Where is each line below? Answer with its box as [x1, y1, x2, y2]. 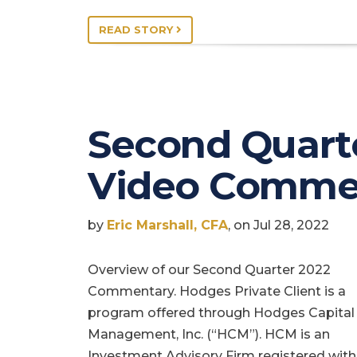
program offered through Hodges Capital [88, 305, 355, 321]
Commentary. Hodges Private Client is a [88, 284, 346, 300]
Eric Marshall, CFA [107, 218, 228, 233]
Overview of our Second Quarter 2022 [88, 262, 331, 278]
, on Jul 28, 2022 [228, 218, 329, 233]
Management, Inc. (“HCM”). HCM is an [88, 327, 330, 343]
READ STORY [99, 23, 176, 37]
